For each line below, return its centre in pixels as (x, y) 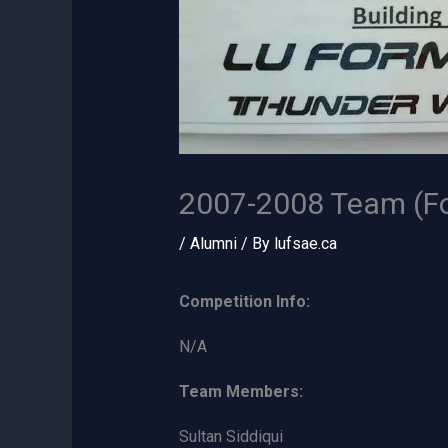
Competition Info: (244, 302)
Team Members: (240, 392)
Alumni (213, 244)
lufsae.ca (305, 244)
